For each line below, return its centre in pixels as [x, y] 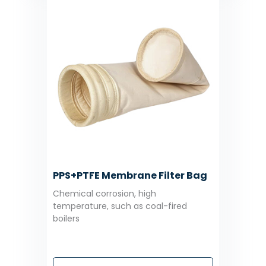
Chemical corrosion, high [104, 193]
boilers [66, 218]
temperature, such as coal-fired [120, 206]
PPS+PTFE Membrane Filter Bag [130, 175]
